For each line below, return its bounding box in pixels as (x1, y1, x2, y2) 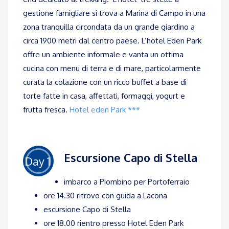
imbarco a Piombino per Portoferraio (64, 177, 190, 187)
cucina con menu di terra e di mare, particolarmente (23, 63, 201, 74)
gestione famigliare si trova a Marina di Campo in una (23, 8, 205, 18)
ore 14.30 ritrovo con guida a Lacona (43, 191, 167, 201)
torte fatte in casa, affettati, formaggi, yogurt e (23, 91, 185, 101)
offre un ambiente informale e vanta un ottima (23, 50, 184, 60)
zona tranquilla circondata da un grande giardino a (23, 22, 195, 32)
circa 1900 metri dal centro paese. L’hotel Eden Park (23, 36, 201, 46)
